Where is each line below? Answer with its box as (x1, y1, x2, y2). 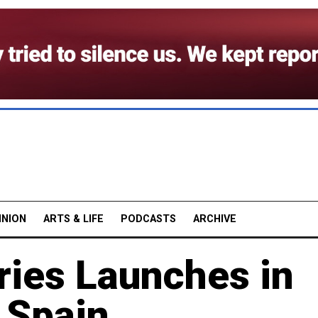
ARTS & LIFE (43, 212, 104, 225)
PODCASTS (121, 212, 176, 225)
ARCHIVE (193, 212, 236, 225)
